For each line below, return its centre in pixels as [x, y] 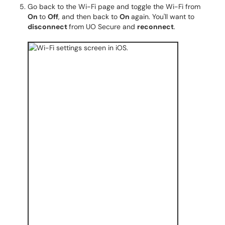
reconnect [155, 27]
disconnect [48, 27]
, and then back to [89, 17]
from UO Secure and [103, 27]
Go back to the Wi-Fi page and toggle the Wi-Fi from [114, 7]
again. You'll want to [163, 17]
